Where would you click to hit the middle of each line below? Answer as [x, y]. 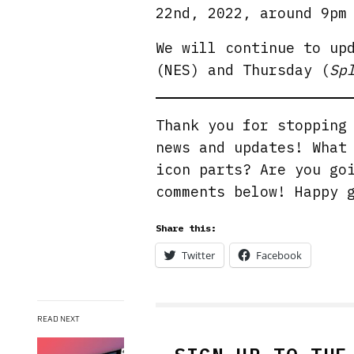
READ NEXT [58, 319]
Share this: [186, 228]
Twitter [198, 255]
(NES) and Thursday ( [243, 70]
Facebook [279, 255]
